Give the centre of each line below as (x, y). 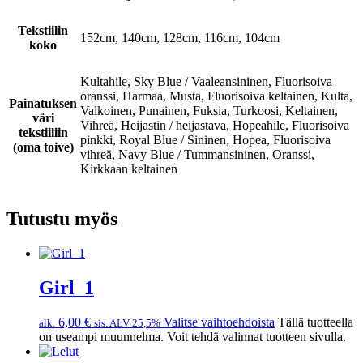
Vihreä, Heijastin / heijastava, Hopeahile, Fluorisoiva (215, 126)
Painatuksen (43, 104)
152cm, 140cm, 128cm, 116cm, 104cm (180, 38)
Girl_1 (66, 288)
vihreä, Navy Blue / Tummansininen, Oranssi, (197, 155)
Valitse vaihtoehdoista (219, 322)
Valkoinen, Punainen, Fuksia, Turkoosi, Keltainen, (209, 111)
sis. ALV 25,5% (127, 323)
